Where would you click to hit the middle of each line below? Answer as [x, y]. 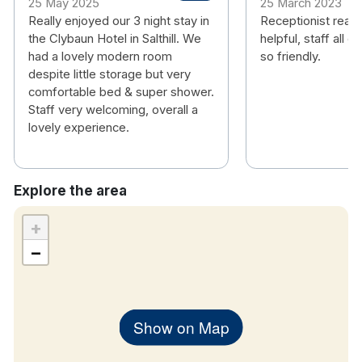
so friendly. [290, 57]
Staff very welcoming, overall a [113, 110]
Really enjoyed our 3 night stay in [119, 21]
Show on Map [181, 326]
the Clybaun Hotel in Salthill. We [115, 39]
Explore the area [70, 191]
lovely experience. [79, 128]
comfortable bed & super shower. [121, 93]
